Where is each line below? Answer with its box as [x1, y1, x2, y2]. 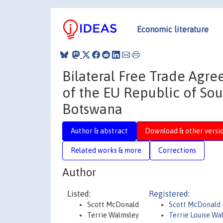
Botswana [62, 101, 122, 117]
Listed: [67, 189, 91, 198]
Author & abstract [71, 126, 128, 135]
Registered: [149, 189, 190, 198]
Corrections [158, 146, 196, 154]
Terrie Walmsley [87, 211, 139, 219]
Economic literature [137, 24, 209, 34]
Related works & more [71, 146, 141, 154]
